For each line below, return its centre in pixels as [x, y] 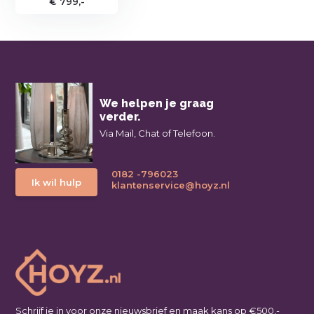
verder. [121, 116]
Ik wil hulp [57, 182]
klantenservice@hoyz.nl [171, 185]
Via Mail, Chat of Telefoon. [158, 133]
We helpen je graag [157, 103]
